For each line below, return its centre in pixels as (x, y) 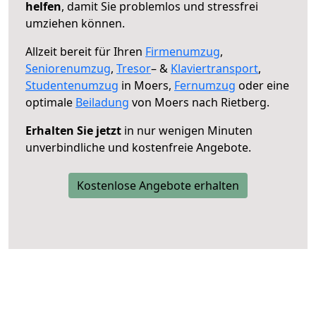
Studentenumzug (72, 85)
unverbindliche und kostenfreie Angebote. (138, 147)
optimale (50, 102)
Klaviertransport (214, 68)
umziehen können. (75, 23)
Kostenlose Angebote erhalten (158, 185)
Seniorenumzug (68, 68)
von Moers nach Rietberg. (199, 102)
